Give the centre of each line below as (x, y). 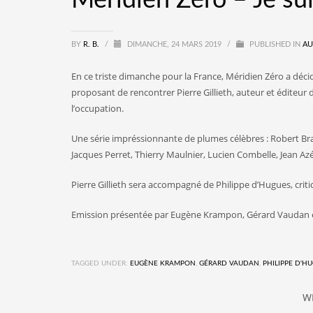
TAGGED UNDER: (100, 263)
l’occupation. (97, 108)
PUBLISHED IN (275, 44)
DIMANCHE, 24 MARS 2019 (175, 44)
